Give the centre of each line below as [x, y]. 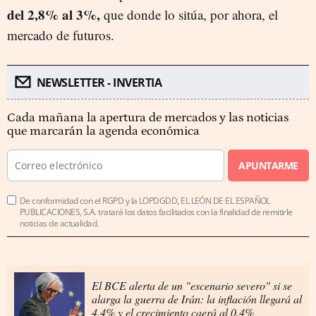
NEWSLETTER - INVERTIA [99, 82]
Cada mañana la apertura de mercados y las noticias [148, 117]
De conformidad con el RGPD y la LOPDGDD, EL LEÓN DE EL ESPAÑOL [145, 200]
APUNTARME [268, 165]
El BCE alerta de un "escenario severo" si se [192, 285]
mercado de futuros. [61, 35]
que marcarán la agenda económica [103, 131]
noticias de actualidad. [59, 223]
